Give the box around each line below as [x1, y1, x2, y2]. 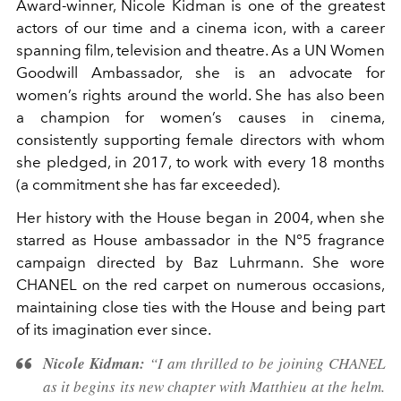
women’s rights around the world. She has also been [16, 85, 385, 104]
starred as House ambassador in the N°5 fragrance [16, 230, 385, 249]
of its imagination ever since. [16, 320, 211, 338]
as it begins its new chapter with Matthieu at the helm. [43, 375, 385, 397]
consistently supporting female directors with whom [16, 130, 385, 149]
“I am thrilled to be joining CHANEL [144, 352, 385, 373]
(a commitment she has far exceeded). [16, 175, 280, 193]
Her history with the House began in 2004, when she [16, 208, 385, 226]
